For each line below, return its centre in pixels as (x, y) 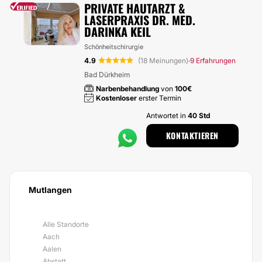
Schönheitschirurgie (114, 47)
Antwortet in (167, 116)
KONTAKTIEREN (192, 135)
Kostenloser (116, 98)
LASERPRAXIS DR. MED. (140, 20)
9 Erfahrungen (213, 61)
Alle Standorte (66, 224)
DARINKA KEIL (118, 32)
